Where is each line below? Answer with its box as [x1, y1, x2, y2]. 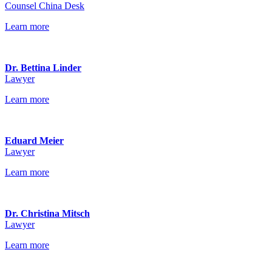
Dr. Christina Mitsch [5, 208, 90, 219]
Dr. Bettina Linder [5, 63, 81, 73]
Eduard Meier [5, 135, 64, 146]
